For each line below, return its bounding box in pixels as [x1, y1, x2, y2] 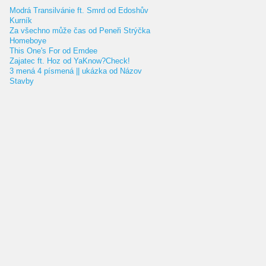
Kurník [9, 16, 32, 25]
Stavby [9, 77, 34, 85]
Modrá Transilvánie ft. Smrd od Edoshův [9, 6, 148, 15]
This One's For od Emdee [9, 46, 97, 55]
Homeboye [9, 36, 46, 45]
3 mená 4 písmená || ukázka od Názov [9, 66, 142, 75]
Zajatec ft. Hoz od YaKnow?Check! [9, 56, 130, 65]
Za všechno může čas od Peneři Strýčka [9, 26, 150, 35]
